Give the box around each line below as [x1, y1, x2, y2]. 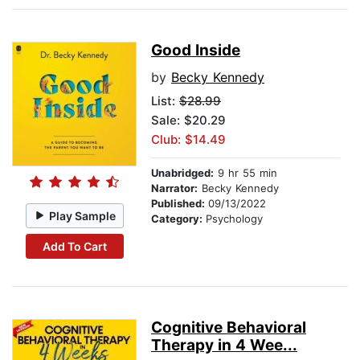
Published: [151, 197, 208, 211]
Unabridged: [151, 166, 214, 180]
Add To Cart [42, 239, 107, 253]
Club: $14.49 [151, 132, 226, 148]
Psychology [206, 212, 263, 226]
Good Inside [151, 41, 240, 60]
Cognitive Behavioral [151, 318, 306, 337]
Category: [151, 212, 206, 226]
